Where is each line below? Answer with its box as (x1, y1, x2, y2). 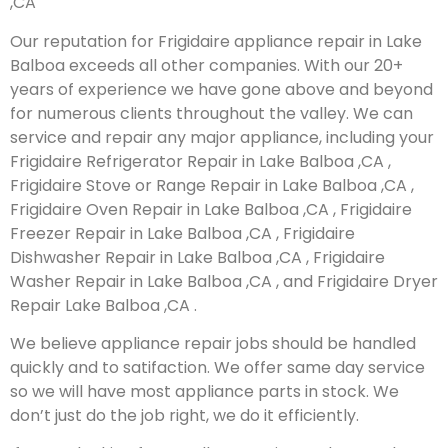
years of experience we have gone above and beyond (10, 77, 433, 101)
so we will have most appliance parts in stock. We (10, 379, 399, 403)
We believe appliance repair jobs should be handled (10, 331, 416, 355)
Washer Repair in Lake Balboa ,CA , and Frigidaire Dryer (10, 269, 438, 293)
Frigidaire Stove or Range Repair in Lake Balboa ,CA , (10, 173, 414, 197)
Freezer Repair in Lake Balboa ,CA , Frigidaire (10, 221, 355, 245)
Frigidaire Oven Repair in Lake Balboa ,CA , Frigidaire (10, 197, 412, 221)
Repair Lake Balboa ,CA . (10, 293, 197, 317)
